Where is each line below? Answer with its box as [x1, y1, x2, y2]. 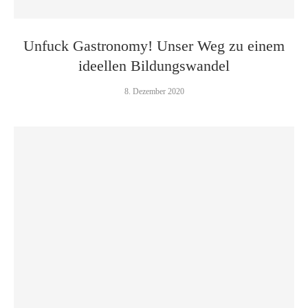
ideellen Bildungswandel [78, 57, 230, 74]
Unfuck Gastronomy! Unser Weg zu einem [23, 37, 285, 54]
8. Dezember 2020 [124, 87, 184, 96]
